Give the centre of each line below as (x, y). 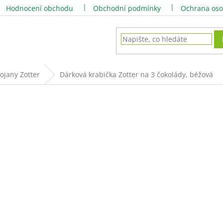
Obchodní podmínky (127, 8)
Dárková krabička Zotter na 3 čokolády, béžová (136, 74)
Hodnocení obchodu (40, 8)
